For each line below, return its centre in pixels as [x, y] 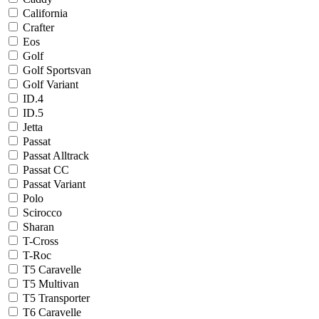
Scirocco [41, 213]
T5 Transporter [55, 298]
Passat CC [45, 170]
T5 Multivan [49, 284]
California [44, 14]
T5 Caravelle [51, 270]
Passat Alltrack [54, 156]
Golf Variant [49, 85]
